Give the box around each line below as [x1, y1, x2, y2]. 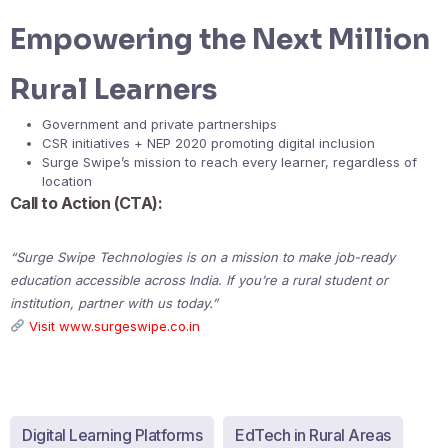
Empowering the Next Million [10, 21, 430, 57]
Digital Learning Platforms [22, 424, 202, 445]
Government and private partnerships [42, 115, 277, 132]
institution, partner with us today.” [10, 294, 218, 311]
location [42, 172, 92, 189]
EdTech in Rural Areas [235, 424, 391, 445]
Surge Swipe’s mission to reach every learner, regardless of [42, 153, 417, 170]
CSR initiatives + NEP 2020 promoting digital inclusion [42, 134, 375, 151]
